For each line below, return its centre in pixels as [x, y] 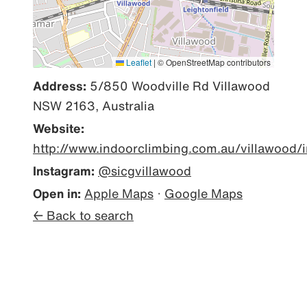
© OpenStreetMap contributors [213, 62]
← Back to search [83, 215]
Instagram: [64, 171]
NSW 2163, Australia [94, 106]
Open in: [57, 193]
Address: [60, 86]
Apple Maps [119, 193]
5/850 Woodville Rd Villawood [178, 86]
